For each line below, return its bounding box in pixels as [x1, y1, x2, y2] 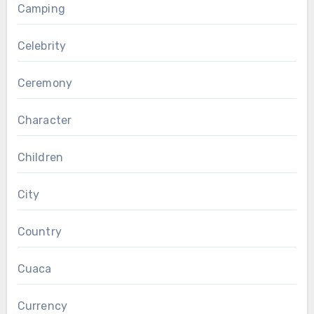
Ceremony [17, 76, 73, 90]
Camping [17, 2, 65, 16]
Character [17, 114, 72, 128]
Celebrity [17, 39, 67, 53]
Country [17, 225, 62, 239]
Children [17, 151, 64, 165]
